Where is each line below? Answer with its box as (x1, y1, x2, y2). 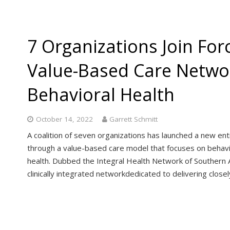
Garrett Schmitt (109, 114, 158, 124)
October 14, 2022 (35, 114, 93, 124)
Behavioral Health (27, 82, 175, 106)
